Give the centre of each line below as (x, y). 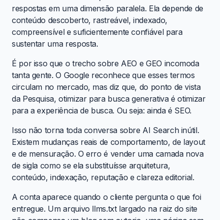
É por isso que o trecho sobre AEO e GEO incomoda (106, 63)
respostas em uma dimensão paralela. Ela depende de (108, 8)
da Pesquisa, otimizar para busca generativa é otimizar (109, 98)
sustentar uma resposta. (55, 43)
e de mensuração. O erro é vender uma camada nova (108, 153)
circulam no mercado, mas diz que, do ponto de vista (106, 87)
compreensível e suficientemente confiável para (97, 32)
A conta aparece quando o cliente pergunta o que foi (107, 197)
